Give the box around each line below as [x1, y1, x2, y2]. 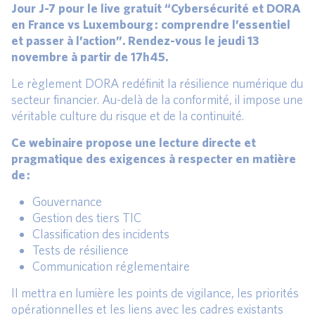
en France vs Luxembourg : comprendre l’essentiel [11, 17, 290, 32]
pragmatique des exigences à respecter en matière [11, 151, 296, 167]
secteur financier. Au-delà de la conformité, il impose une [11, 92, 303, 108]
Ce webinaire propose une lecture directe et [11, 135, 256, 150]
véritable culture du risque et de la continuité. [11, 108, 244, 124]
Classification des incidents [32, 226, 169, 242]
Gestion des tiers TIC [32, 210, 141, 226]
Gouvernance [32, 194, 102, 210]
